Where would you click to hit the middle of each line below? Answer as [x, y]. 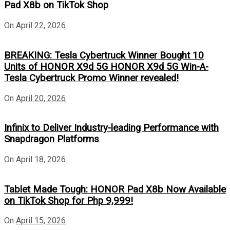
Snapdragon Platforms [52, 139]
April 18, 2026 [41, 159]
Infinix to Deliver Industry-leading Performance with [111, 128]
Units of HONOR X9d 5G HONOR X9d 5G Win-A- [106, 66]
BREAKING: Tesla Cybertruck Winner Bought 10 [104, 55]
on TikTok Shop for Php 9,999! [69, 200]
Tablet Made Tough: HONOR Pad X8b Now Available [115, 189]
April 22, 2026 [41, 26]
